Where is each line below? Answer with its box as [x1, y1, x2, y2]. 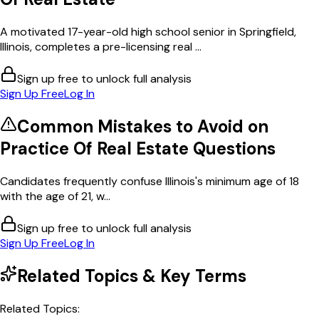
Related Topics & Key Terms [17, 264, 246, 287]
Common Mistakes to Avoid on [17, 115, 268, 137]
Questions [189, 137, 276, 159]
